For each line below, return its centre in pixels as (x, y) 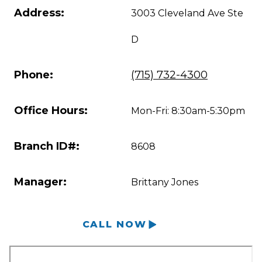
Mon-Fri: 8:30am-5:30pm (188, 111)
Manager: (40, 182)
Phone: (34, 75)
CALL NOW (114, 224)
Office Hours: (51, 110)
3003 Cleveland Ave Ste (187, 13)
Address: (39, 13)
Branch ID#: (47, 146)
